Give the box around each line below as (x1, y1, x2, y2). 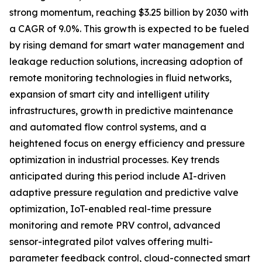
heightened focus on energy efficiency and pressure (9, 137, 245, 150)
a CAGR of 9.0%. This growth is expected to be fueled (9, 23, 249, 35)
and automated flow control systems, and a (9, 121, 206, 133)
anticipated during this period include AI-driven (9, 170, 226, 182)
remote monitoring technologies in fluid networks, (9, 72, 232, 84)
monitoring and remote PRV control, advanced (9, 219, 220, 232)
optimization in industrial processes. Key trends (9, 154, 219, 166)
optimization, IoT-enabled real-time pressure (9, 203, 212, 215)
